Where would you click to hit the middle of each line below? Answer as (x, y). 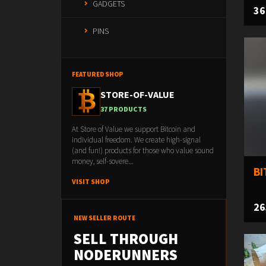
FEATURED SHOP (97, 74)
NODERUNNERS (126, 255)
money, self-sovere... (103, 161)
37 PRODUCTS (123, 109)
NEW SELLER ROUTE (104, 218)
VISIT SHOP (91, 181)
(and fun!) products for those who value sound (143, 151)
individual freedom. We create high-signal (136, 140)
